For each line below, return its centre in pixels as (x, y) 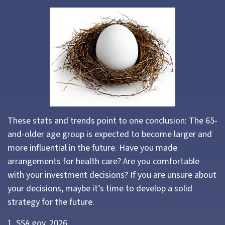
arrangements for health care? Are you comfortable (103, 161)
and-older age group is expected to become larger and (110, 134)
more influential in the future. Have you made (92, 148)
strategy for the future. (51, 202)
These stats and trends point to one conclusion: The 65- (113, 121)
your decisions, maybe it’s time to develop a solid (100, 189)
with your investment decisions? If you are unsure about (112, 175)
